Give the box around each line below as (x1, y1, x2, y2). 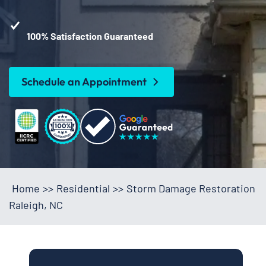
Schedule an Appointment (21, 74, 147, 88)
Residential (56, 181, 110, 195)
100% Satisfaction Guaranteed (27, 30, 153, 42)
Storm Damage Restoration (126, 181, 255, 195)
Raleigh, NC (9, 198, 63, 211)
